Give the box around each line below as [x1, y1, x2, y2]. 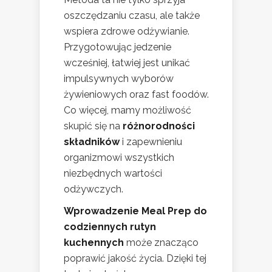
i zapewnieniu [120, 136, 182, 148]
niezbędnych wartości [64, 168, 162, 180]
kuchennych [64, 237, 124, 249]
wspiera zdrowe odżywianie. [64, 25, 189, 38]
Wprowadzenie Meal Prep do [64, 205, 207, 217]
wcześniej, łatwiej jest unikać [64, 57, 190, 69]
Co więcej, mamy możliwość [64, 104, 191, 117]
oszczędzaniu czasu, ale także [64, 10, 200, 22]
